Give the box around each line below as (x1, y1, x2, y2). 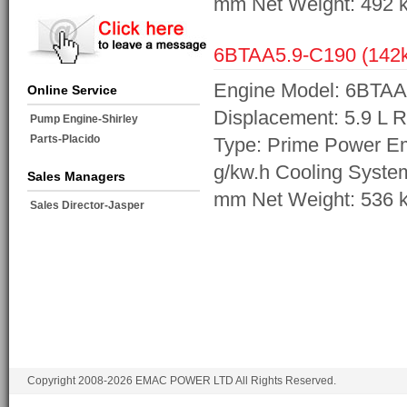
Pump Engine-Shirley (30, 113, 138, 126)
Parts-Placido (30, 133, 133, 146)
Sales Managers (27, 169, 125, 184)
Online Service (27, 83, 117, 98)
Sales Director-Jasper (30, 199, 153, 213)
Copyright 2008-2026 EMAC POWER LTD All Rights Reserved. (27, 374, 336, 388)
